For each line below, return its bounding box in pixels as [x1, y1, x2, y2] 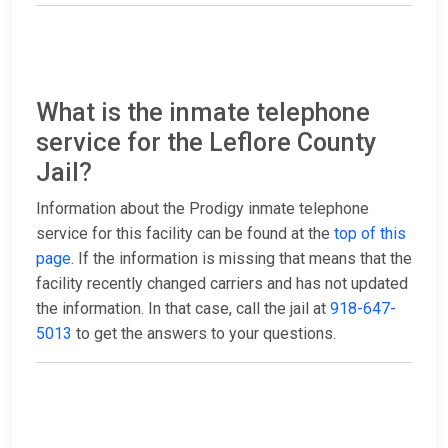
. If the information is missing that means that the [71, 249, 412, 269]
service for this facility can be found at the [36, 224, 334, 244]
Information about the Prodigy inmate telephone [36, 199, 369, 219]
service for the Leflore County [36, 128, 376, 158]
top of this [334, 224, 406, 244]
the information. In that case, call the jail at [36, 299, 330, 319]
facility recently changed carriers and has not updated [36, 274, 408, 294]
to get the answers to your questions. [72, 324, 336, 344]
